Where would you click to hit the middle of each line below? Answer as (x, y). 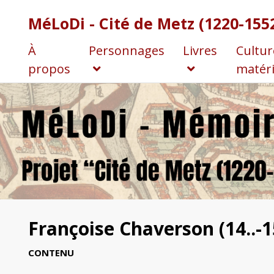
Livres (200, 50)
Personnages (126, 50)
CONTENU (51, 253)
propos (49, 68)
